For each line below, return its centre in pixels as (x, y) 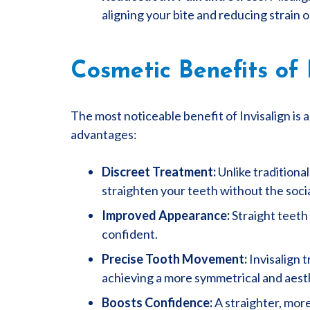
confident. (130, 234)
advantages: (104, 134)
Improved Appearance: (166, 215)
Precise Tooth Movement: (174, 259)
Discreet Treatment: (159, 172)
